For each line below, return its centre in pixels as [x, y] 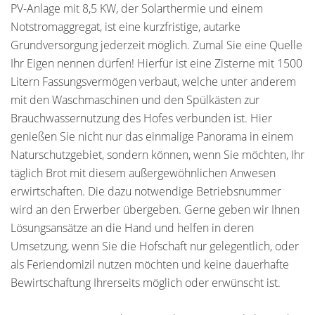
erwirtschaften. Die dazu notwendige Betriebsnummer [146, 191]
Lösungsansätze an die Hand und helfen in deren [132, 228]
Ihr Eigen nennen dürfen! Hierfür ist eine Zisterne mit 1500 [156, 63]
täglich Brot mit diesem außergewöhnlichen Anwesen [143, 173]
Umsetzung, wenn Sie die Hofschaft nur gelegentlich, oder [155, 246]
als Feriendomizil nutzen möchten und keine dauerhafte [150, 264]
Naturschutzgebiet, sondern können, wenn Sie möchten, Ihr [157, 155]
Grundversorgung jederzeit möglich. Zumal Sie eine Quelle [156, 45]
